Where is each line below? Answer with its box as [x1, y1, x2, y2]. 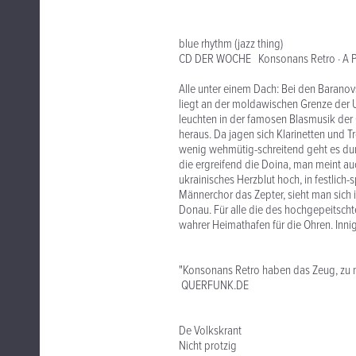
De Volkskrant [179, 323, 242, 339]
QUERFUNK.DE [179, 277, 249, 294]
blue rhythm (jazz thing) [179, 36, 283, 52]
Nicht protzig [179, 338, 237, 354]
